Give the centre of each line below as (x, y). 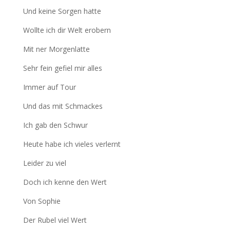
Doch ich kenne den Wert (65, 182)
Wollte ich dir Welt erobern (67, 30)
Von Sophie (42, 201)
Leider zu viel (44, 163)
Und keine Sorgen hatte (62, 11)
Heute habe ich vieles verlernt (72, 144)
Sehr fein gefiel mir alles (62, 68)
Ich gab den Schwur (55, 125)
